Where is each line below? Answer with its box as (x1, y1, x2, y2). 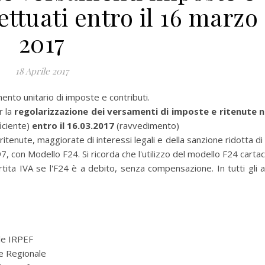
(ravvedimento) (114, 119, 179, 131)
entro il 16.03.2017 (32, 119, 114, 131)
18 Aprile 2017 (15, 65, 69, 77)
